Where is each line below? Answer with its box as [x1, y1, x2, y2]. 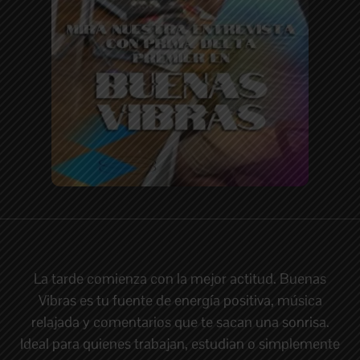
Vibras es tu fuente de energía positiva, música [38, 290, 322, 309]
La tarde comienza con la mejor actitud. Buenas [34, 268, 326, 288]
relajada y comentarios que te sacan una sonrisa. [31, 312, 329, 331]
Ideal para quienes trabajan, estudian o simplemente [20, 333, 340, 353]
